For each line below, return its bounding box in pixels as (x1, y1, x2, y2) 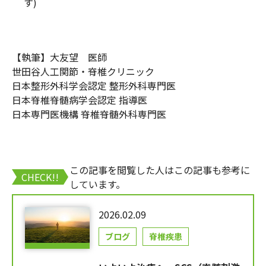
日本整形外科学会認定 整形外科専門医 (12, 78, 176, 93)
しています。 (69, 177, 125, 192)
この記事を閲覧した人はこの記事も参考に (69, 163, 250, 178)
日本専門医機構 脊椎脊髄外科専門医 (12, 107, 166, 122)
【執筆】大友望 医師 (12, 50, 107, 65)
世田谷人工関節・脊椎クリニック (12, 64, 154, 79)
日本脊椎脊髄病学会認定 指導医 (12, 93, 147, 107)
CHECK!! (21, 170, 59, 185)
